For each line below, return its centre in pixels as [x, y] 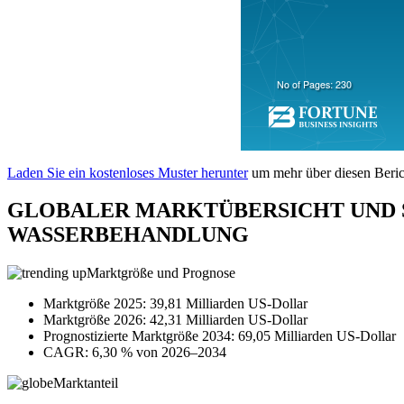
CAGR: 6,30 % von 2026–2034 [135, 353]
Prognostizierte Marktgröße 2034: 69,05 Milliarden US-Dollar [220, 336]
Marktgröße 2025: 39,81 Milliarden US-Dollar [175, 304]
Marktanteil [86, 383]
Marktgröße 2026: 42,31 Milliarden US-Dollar [175, 320]
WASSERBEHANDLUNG [128, 235]
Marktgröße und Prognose [161, 273]
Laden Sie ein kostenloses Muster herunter [128, 172]
